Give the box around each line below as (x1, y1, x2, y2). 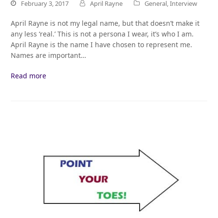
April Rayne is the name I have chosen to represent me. (11, 39, 193, 49)
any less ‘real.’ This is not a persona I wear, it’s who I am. (11, 29, 194, 38)
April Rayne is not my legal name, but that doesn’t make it (11, 18, 200, 28)
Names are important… (11, 50, 87, 60)
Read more (11, 71, 47, 80)
